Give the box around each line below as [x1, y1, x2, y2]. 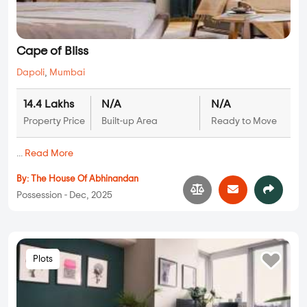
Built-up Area [101, 116, 158, 127]
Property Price [23, 116, 85, 127]
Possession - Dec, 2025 [16, 191, 112, 201]
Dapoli [16, 68, 45, 78]
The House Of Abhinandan [31, 175, 138, 184]
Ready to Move [210, 116, 277, 127]
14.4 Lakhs [23, 99, 74, 110]
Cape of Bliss [16, 45, 88, 58]
